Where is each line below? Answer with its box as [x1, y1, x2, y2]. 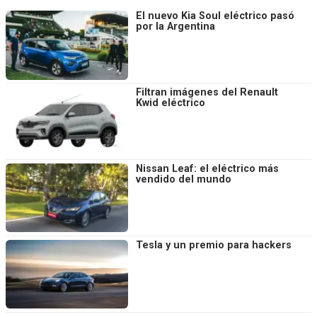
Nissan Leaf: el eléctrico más [136, 162, 279, 175]
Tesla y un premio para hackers [136, 238, 292, 251]
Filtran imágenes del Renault [136, 86, 278, 99]
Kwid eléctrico [136, 97, 205, 110]
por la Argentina [136, 21, 215, 33]
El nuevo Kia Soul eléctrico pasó [136, 10, 294, 23]
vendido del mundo [136, 173, 231, 185]
